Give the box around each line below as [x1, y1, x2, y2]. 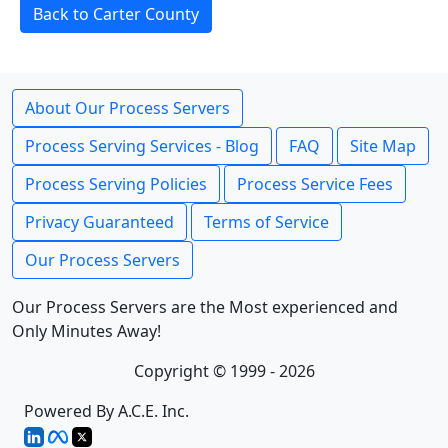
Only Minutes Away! [12, 320, 161, 342]
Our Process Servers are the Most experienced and [12, 296, 398, 318]
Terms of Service [204, 211, 329, 233]
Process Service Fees [237, 173, 393, 195]
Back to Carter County [33, 3, 199, 25]
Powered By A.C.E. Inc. [24, 400, 189, 422]
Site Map [350, 135, 416, 157]
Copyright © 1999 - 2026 [133, 360, 315, 382]
